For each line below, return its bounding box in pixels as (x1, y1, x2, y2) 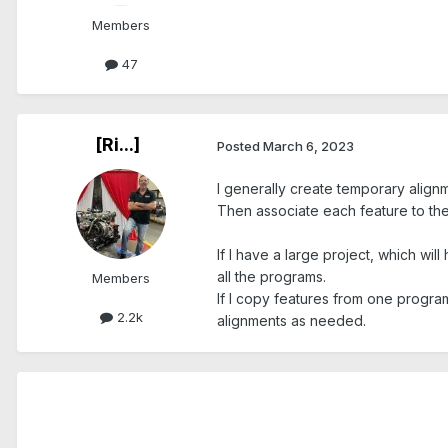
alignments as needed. (217, 312, 366, 330)
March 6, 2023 (263, 137, 354, 154)
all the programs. (217, 268, 326, 286)
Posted (217, 137, 263, 154)
